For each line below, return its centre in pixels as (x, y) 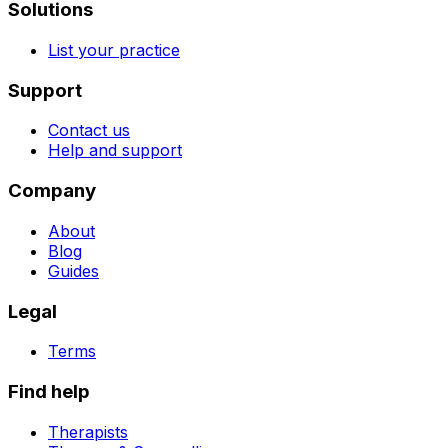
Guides (73, 270)
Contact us (89, 130)
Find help (49, 392)
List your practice (114, 50)
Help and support (115, 150)
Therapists (88, 431)
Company (52, 191)
